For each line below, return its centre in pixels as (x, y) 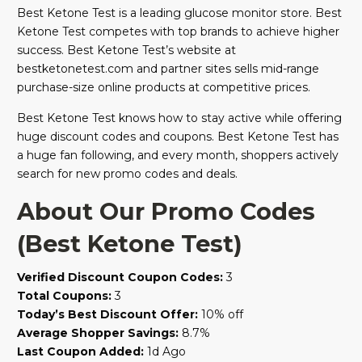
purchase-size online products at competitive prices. (164, 88)
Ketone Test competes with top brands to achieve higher (178, 32)
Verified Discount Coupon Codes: (120, 278)
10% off (221, 315)
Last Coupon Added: (80, 352)
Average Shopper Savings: (98, 333)
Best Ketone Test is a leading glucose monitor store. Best (179, 13)
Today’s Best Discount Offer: (107, 315)
